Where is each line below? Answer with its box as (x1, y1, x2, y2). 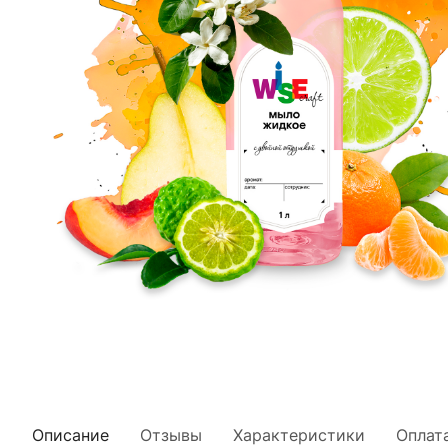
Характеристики (233, 425, 365, 445)
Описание (32, 425, 109, 445)
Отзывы (140, 425, 202, 445)
